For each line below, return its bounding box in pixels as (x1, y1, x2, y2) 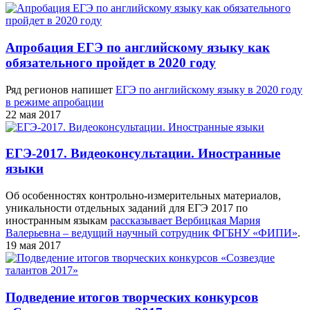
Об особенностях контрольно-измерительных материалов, (6, 189, 281, 201)
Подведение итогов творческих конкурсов (6, 289, 258, 304)
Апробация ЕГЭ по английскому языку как (6, 39, 270, 55)
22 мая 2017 (6, 108, 61, 120)
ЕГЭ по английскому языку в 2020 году (116, 83, 302, 95)
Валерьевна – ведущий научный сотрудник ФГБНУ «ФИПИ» (6, 226, 298, 239)
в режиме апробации (6, 95, 104, 108)
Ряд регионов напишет (6, 83, 116, 95)
